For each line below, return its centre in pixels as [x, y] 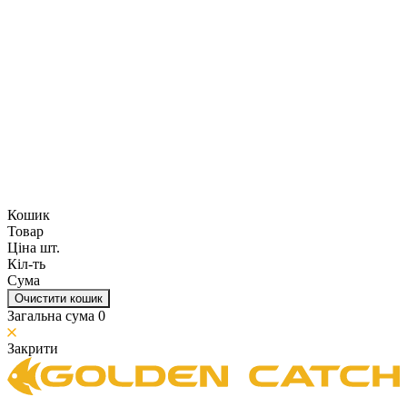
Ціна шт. [34, 247]
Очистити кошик [59, 298]
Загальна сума [53, 315]
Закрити [33, 348]
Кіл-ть [26, 263]
